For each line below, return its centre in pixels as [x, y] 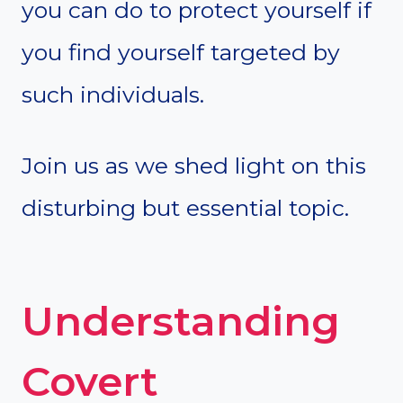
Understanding [181, 320]
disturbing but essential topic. [185, 208]
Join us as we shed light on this [194, 166]
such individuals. [113, 95]
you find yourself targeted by [181, 53]
